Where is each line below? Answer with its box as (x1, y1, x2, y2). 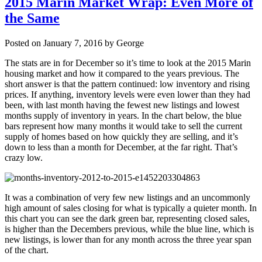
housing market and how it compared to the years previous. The (5, 68, 239, 78)
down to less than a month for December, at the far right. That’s (5, 142, 237, 152)
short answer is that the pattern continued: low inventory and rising (5, 78, 250, 89)
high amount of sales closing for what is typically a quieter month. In (5, 202, 257, 213)
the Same (5, 10, 60, 26)
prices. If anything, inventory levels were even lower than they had (5, 89, 250, 99)
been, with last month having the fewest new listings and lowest (5, 99, 239, 110)
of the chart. (5, 244, 49, 255)
